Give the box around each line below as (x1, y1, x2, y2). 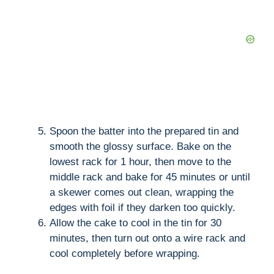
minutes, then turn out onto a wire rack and (50, 232, 245, 244)
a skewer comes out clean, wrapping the (50, 186, 234, 198)
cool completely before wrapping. (50, 247, 200, 259)
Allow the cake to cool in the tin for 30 (50, 217, 221, 229)
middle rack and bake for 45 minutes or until (50, 171, 250, 183)
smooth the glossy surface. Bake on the (50, 140, 231, 152)
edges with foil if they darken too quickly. (50, 201, 235, 213)
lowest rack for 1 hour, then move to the (50, 155, 231, 168)
